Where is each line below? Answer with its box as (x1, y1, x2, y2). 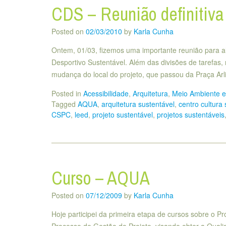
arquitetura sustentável (101, 99, 175, 109)
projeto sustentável (92, 109, 153, 120)
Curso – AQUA (51, 166, 150, 191)
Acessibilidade (83, 88, 129, 99)
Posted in (51, 88, 83, 99)
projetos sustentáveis (157, 109, 224, 120)
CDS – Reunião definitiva (51, 2, 223, 26)
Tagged (51, 99, 78, 109)
